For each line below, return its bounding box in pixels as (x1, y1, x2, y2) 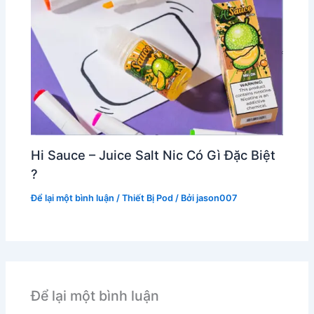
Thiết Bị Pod (122, 192, 174, 203)
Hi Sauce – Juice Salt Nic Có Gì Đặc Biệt (31, 147, 276, 163)
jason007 (196, 192, 238, 203)
